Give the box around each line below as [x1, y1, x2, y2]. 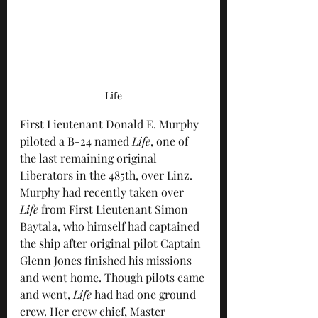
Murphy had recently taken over [20, 184, 187, 199]
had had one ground [92, 286, 199, 302]
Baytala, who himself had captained [20, 218, 202, 234]
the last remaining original [20, 150, 160, 165]
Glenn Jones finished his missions [20, 252, 194, 268]
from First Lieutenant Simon [38, 201, 191, 216]
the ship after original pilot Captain [20, 235, 204, 251]
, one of [150, 133, 191, 148]
